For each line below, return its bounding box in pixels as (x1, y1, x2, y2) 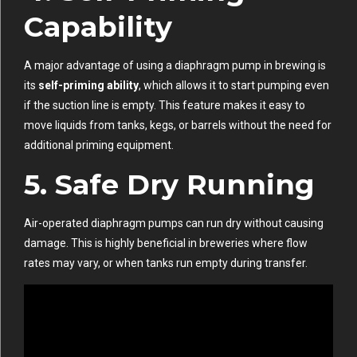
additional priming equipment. (24, 138, 174, 151)
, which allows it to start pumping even (139, 78, 329, 92)
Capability (24, 9, 172, 44)
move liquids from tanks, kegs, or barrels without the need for (24, 118, 331, 131)
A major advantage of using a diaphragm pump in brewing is (24, 58, 326, 72)
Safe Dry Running (55, 167, 315, 202)
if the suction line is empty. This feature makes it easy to (24, 98, 305, 112)
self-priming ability (38, 78, 139, 92)
